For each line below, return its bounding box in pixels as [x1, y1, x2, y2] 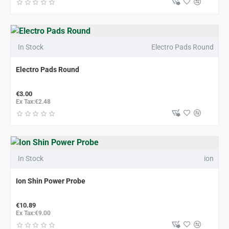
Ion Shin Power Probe [16, 177, 85, 185]
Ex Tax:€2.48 [16, 98, 51, 105]
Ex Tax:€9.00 [16, 210, 51, 217]
